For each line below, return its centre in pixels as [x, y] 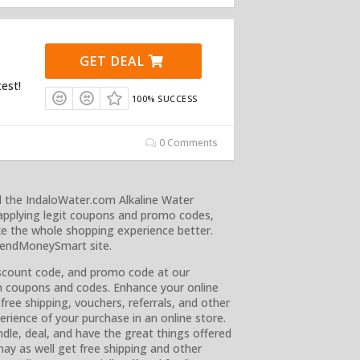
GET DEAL [115, 61]
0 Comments [187, 143]
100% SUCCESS [164, 99]
